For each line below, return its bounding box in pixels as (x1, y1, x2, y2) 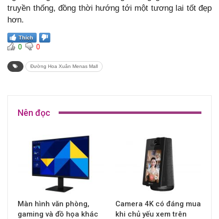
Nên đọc (18, 107, 50, 118)
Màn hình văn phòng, (18, 199, 89, 208)
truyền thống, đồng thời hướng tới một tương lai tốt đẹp (7, 3, 212, 13)
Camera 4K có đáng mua (115, 199, 201, 208)
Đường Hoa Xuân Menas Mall (30, 63, 98, 69)
